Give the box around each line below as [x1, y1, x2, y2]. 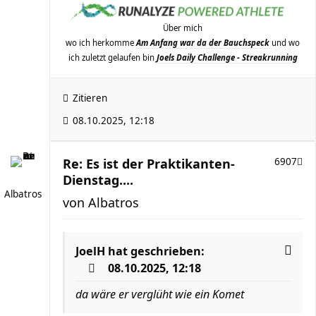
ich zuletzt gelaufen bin [68, 52, 157, 63]
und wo [269, 37, 300, 49]
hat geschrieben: [105, 243, 205, 260]
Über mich [163, 23, 202, 34]
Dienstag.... [63, 171, 133, 189]
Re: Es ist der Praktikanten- [63, 155, 235, 173]
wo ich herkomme [66, 37, 136, 49]
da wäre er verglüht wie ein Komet [75, 286, 244, 303]
